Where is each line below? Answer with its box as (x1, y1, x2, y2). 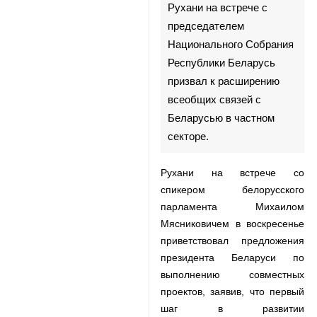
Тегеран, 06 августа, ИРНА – (162, 59, 300, 71)
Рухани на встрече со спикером (155, 261, 310, 273)
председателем (162, 115, 238, 127)
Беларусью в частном (162, 207, 269, 219)
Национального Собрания (162, 133, 288, 145)
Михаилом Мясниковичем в (155, 295, 310, 307)
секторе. (162, 225, 203, 237)
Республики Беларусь (162, 151, 270, 163)
